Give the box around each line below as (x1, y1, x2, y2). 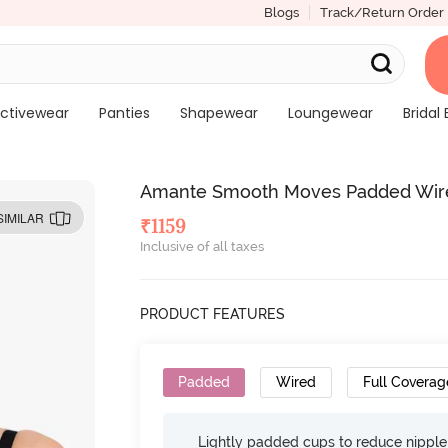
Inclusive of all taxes (140, 239, 265, 254)
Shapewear (179, 103, 258, 123)
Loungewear (287, 103, 373, 123)
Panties (98, 103, 150, 123)
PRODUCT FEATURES (140, 306, 286, 322)
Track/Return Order (319, 5, 444, 20)
